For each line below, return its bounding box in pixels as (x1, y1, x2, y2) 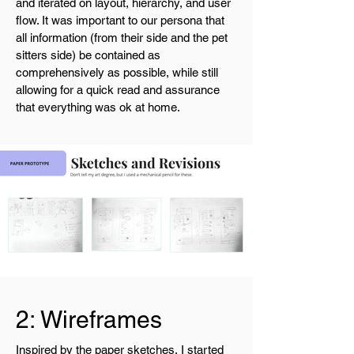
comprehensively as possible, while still (16, 66, 218, 79)
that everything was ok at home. (16, 100, 183, 114)
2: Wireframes (16, 306, 162, 333)
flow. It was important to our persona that (16, 13, 224, 27)
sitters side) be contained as (16, 48, 160, 62)
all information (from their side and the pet (16, 31, 228, 44)
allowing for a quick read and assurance (16, 83, 220, 96)
